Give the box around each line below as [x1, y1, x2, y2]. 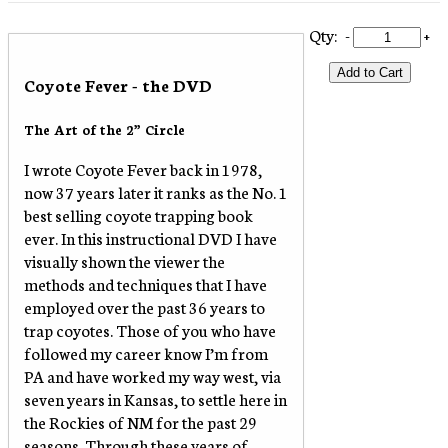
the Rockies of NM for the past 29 [24, 409, 257, 433]
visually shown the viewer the [24, 248, 225, 272]
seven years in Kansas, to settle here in [24, 386, 287, 410]
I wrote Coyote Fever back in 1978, [24, 156, 262, 180]
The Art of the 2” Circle [24, 119, 185, 139]
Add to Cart [336, 65, 403, 81]
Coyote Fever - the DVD [24, 72, 212, 96]
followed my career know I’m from [24, 340, 268, 364]
